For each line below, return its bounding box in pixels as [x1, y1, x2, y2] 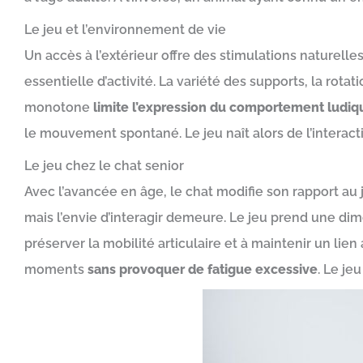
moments [24, 262, 88, 277]
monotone [24, 100, 90, 115]
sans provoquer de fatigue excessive [88, 262, 318, 277]
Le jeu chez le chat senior [24, 158, 184, 173]
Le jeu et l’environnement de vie [24, 22, 226, 37]
